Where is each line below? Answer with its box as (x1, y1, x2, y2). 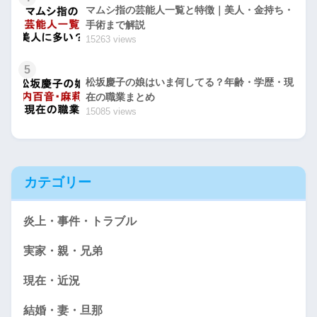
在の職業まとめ (86, 91, 155, 103)
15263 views (86, 34, 137, 45)
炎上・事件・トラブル (23, 215, 137, 228)
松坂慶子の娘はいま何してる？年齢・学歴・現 (86, 76, 294, 88)
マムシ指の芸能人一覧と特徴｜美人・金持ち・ (86, 4, 294, 16)
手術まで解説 (86, 19, 145, 31)
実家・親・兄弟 (23, 245, 103, 258)
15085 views (86, 106, 137, 117)
